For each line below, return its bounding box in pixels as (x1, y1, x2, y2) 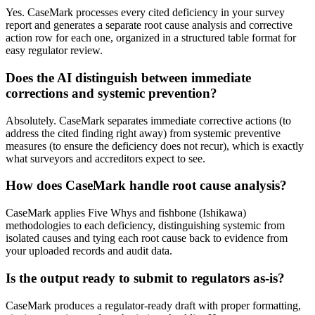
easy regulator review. (6, 44, 103, 57)
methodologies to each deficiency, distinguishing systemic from (6, 219, 285, 232)
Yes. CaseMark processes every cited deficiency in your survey (6, 6, 285, 19)
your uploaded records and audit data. (6, 245, 172, 257)
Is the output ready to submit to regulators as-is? (6, 270, 285, 285)
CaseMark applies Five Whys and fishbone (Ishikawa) (6, 207, 246, 219)
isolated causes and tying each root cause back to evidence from (6, 232, 288, 245)
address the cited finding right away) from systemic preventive (6, 127, 281, 139)
